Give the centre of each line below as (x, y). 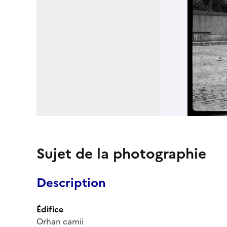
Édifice (50, 209)
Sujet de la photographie (121, 153)
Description (71, 183)
